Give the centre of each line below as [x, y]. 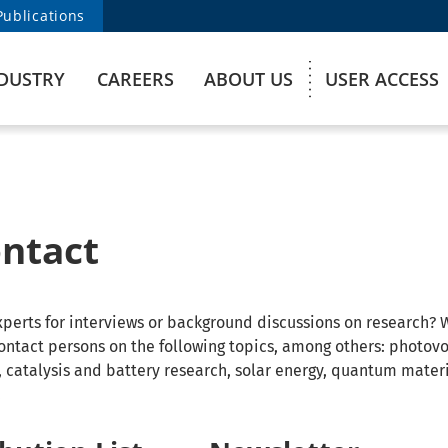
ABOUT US [248, 79]
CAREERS [135, 79]
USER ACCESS [382, 79]
